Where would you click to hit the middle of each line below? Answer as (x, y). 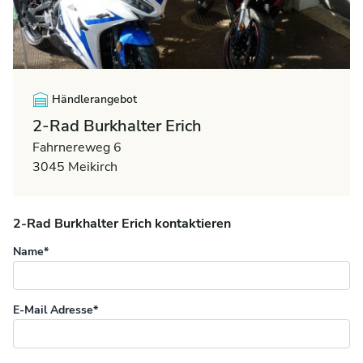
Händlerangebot (94, 100)
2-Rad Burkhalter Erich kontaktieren (122, 224)
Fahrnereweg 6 (77, 148)
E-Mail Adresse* (56, 310)
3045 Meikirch (75, 167)
